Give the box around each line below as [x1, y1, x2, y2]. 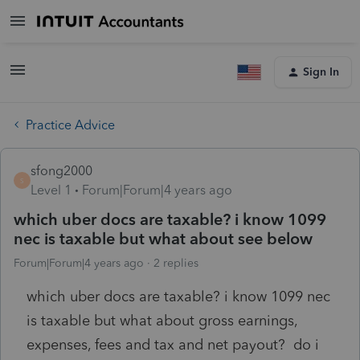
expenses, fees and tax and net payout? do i [27, 335, 319, 354]
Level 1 [31, 182, 72, 198]
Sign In [303, 65, 339, 79]
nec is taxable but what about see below [14, 228, 313, 248]
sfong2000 [31, 162, 92, 178]
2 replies [153, 256, 198, 270]
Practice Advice [26, 117, 115, 133]
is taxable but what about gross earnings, [27, 311, 297, 329]
